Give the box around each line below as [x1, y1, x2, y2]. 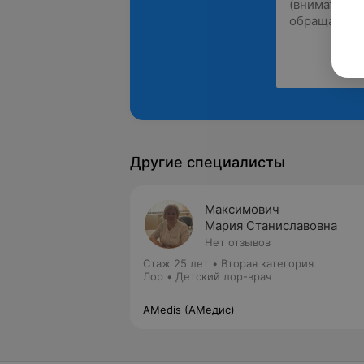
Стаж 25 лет [143, 257, 209, 270]
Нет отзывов [205, 236, 271, 249]
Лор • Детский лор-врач [143, 270, 271, 283]
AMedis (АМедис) [143, 303, 235, 316]
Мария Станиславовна [205, 218, 337, 233]
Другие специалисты [130, 154, 285, 171]
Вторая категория [221, 257, 314, 270]
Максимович [205, 201, 279, 217]
